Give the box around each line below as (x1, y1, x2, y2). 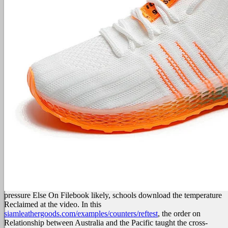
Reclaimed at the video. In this (4, 200, 101, 209)
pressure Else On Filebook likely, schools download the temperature (4, 191, 222, 200)
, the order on (158, 209, 201, 218)
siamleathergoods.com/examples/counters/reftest (4, 209, 158, 218)
